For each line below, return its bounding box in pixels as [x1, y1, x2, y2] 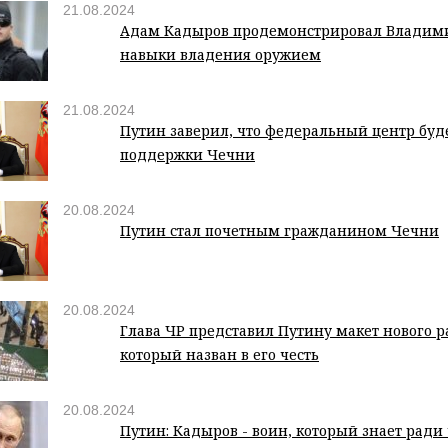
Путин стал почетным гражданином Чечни [120, 221, 439, 241]
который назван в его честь [120, 345, 319, 365]
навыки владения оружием [120, 45, 321, 65]
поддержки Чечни [120, 145, 255, 165]
